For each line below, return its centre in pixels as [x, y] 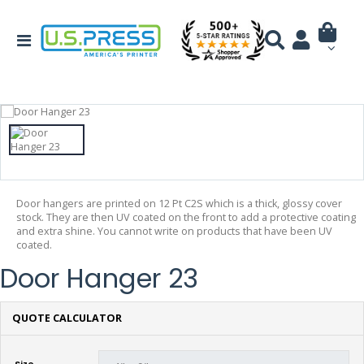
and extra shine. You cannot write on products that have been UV [174, 231]
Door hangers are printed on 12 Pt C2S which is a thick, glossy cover [179, 203]
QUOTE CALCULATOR [67, 318]
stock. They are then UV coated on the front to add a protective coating [186, 217]
